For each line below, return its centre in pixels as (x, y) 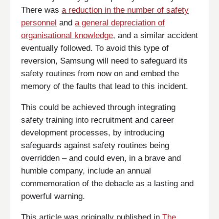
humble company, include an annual (86, 171)
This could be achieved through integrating (98, 107)
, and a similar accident (155, 35)
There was (41, 10)
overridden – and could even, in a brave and (101, 158)
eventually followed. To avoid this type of (95, 48)
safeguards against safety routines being (95, 145)
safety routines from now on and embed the (100, 74)
